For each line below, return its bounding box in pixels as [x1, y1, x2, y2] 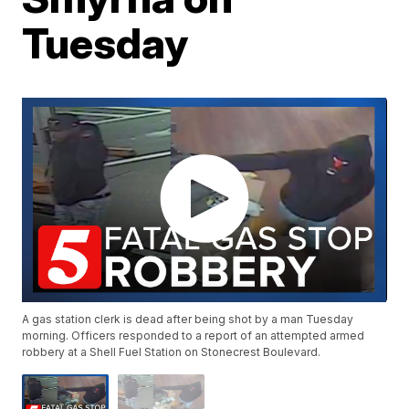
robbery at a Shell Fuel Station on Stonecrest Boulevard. [22, 345, 321, 360]
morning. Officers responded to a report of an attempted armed [22, 329, 365, 343]
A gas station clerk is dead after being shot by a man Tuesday [22, 312, 354, 327]
